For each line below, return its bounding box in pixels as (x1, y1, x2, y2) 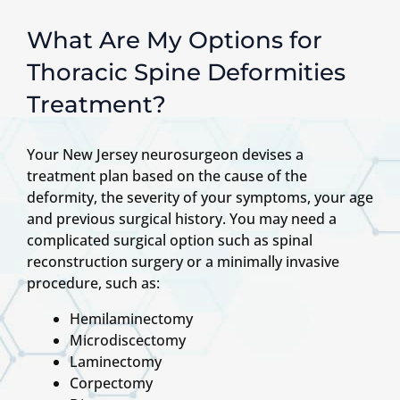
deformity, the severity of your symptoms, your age (27, 187, 373, 208)
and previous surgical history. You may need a (27, 209, 337, 229)
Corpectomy (70, 373, 153, 394)
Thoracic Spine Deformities (27, 58, 346, 87)
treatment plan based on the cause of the (27, 166, 307, 187)
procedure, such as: (27, 273, 160, 294)
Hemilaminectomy (70, 309, 193, 329)
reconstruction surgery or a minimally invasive (27, 252, 339, 272)
